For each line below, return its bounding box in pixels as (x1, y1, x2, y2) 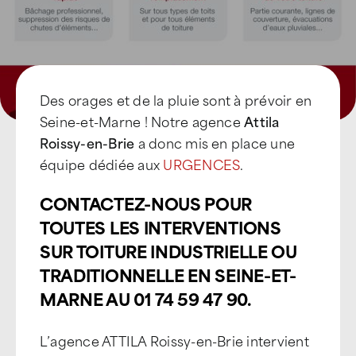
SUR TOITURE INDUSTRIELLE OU (40, 237, 297, 264)
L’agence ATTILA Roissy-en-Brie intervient (40, 330, 309, 350)
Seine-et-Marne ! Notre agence (40, 110, 245, 131)
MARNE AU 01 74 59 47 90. (40, 284, 251, 311)
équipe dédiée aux (40, 153, 164, 174)
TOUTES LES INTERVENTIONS (40, 213, 281, 240)
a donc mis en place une (134, 132, 296, 153)
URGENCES (163, 153, 241, 174)
